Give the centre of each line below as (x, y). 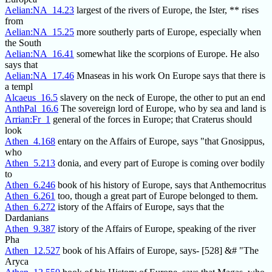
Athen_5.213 (30, 163)
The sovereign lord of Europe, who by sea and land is (162, 109)
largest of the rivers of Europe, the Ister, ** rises (166, 10)
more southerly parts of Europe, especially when (168, 32)
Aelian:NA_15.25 (39, 32)
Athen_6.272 (30, 207)
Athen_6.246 (30, 185)
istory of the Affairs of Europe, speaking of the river (155, 229)
